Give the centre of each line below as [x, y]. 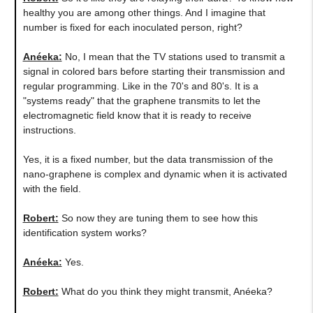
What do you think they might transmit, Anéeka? [165, 291]
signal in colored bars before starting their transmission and [154, 71]
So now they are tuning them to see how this [158, 218]
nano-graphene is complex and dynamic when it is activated [155, 174]
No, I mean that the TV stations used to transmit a [173, 56]
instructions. [49, 130]
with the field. [52, 188]
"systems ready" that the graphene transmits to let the [141, 100]
